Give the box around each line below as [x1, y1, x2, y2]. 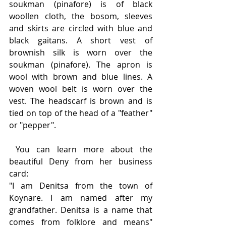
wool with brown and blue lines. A [9, 71, 152, 82]
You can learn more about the [9, 144, 16, 155]
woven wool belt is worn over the [9, 83, 152, 94]
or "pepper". [9, 120, 56, 131]
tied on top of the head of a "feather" [9, 107, 152, 119]
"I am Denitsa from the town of [9, 180, 152, 191]
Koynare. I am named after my [9, 192, 152, 203]
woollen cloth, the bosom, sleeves [9, 11, 152, 22]
